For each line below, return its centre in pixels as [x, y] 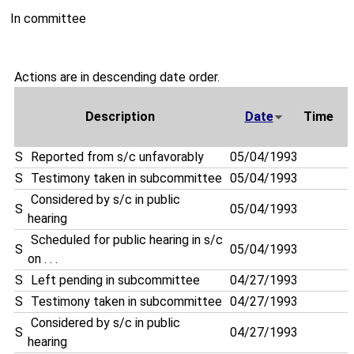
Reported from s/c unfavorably [117, 157]
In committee [48, 19]
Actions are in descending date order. [117, 77]
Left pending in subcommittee [115, 281]
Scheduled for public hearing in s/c [125, 240]
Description [120, 117]
